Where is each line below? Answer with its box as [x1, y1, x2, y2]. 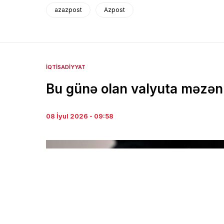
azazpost [54, 6, 82, 14]
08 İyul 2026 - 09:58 [46, 112, 113, 120]
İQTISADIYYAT [46, 63, 85, 71]
